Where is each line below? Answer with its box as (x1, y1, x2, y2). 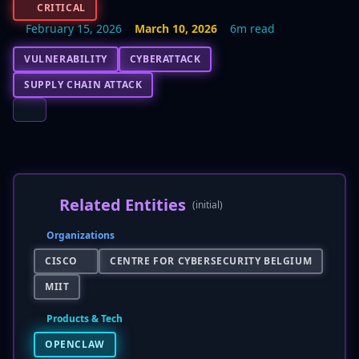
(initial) (192, 198, 223, 212)
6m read (230, 21, 275, 36)
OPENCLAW (45, 337, 105, 351)
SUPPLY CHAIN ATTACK (24, 78, 143, 91)
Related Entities (59, 194, 186, 216)
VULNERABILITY (24, 52, 107, 66)
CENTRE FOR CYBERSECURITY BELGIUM (110, 254, 313, 268)
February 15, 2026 (26, 21, 122, 36)
